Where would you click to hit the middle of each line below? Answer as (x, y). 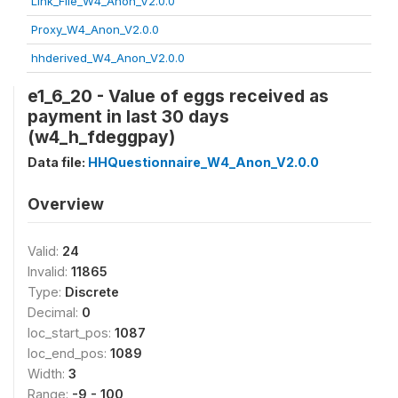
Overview (66, 204)
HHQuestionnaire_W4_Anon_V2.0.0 (203, 162)
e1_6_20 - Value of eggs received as (178, 96)
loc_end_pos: (69, 353)
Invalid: (49, 271)
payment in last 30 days (128, 116)
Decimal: (55, 312)
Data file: (58, 162)
